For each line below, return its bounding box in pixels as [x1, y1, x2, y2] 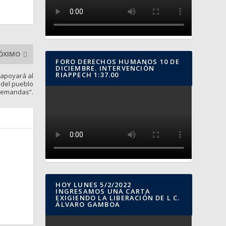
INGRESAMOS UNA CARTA [55, 187, 151, 196]
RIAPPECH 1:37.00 [55, 70, 119, 80]
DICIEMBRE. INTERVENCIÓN [55, 64, 154, 73]
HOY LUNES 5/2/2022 [55, 180, 131, 190]
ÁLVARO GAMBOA [55, 200, 120, 209]
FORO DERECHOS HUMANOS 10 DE [55, 57, 180, 67]
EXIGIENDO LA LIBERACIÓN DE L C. [55, 193, 180, 203]
